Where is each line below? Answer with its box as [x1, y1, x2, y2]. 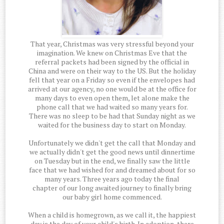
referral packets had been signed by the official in [35, 57, 189, 67]
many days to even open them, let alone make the [34, 93, 189, 103]
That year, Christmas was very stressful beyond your [30, 39, 194, 49]
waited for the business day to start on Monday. [38, 120, 186, 130]
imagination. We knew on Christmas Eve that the [37, 48, 187, 58]
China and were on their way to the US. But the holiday [28, 66, 196, 76]
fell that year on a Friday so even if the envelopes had [29, 75, 195, 85]
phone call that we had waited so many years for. [36, 102, 188, 112]
